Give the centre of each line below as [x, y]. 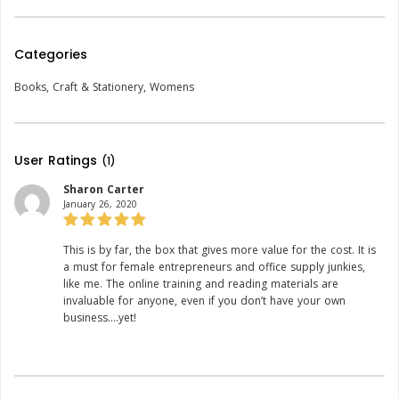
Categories [51, 55]
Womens [172, 87]
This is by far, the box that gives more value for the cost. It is [220, 250]
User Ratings [58, 161]
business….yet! [100, 318]
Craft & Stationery [98, 87]
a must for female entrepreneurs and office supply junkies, [214, 267]
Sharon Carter [104, 190]
